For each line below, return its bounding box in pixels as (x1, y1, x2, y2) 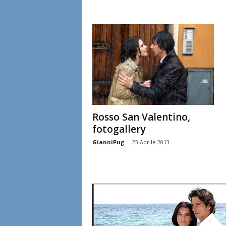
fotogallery (92, 123, 146, 136)
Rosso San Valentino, (92, 110, 190, 124)
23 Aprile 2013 (132, 138, 169, 146)
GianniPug (92, 138, 124, 146)
